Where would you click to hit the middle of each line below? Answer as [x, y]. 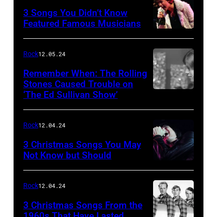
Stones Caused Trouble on [78, 84]
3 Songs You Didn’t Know [75, 13]
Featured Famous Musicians [82, 24]
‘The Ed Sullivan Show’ [70, 95]
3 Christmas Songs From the [83, 205]
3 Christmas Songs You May [82, 145]
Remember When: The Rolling [85, 74]
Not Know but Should [67, 155]
